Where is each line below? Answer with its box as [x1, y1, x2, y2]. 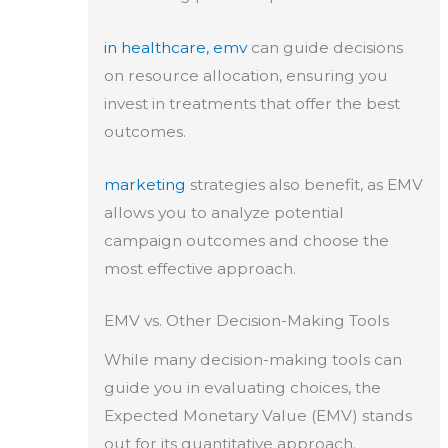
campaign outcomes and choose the [103, 230, 389, 250]
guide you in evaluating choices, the [103, 378, 381, 398]
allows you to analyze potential [103, 202, 344, 222]
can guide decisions [246, 37, 403, 57]
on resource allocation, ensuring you [103, 65, 388, 85]
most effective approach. [103, 258, 296, 278]
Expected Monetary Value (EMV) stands [103, 406, 412, 426]
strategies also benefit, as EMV [185, 174, 423, 194]
